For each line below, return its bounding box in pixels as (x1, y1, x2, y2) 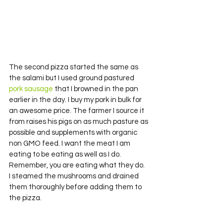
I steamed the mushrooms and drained (9, 172, 140, 180)
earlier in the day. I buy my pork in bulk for (9, 96, 143, 104)
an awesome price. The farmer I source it (9, 107, 146, 114)
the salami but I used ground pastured (9, 74, 134, 82)
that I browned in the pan (55, 85, 140, 93)
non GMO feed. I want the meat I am (9, 139, 132, 147)
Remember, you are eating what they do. (9, 161, 145, 169)
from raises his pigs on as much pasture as (9, 117, 150, 125)
